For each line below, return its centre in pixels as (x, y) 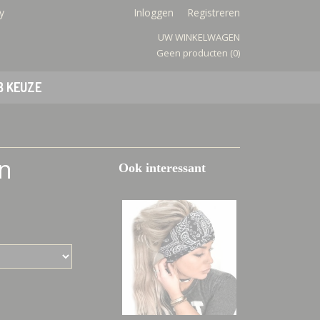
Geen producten (193, 53)
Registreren (214, 12)
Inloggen (154, 12)
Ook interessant (162, 168)
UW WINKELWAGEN (199, 37)
